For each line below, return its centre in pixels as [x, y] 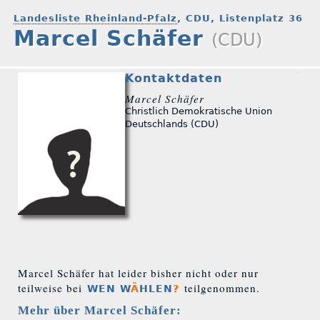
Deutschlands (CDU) [172, 124]
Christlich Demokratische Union [199, 111]
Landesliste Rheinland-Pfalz [96, 18]
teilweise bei [52, 287]
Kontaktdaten [174, 79]
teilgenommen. [220, 287]
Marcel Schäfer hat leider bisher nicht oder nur [138, 272]
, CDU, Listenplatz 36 [240, 18]
